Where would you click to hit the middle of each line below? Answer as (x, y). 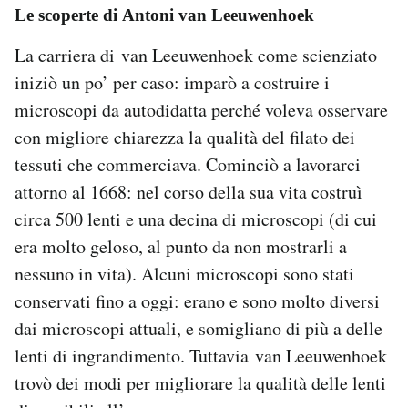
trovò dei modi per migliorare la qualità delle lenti (200, 383)
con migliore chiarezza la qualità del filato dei (185, 138)
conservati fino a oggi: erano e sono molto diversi (197, 301)
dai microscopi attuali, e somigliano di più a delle (199, 329)
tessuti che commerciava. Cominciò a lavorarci (188, 165)
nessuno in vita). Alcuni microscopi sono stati (184, 274)
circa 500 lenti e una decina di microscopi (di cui (196, 219)
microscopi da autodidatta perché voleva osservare (201, 110)
